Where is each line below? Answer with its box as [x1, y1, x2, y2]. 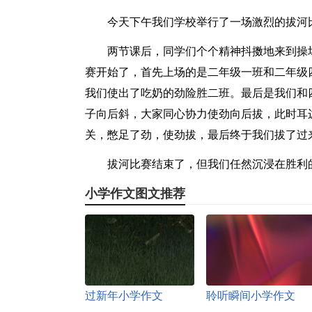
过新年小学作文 [85, 290, 163, 302]
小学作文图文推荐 [85, 187, 185, 201]
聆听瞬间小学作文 [206, 290, 295, 302]
